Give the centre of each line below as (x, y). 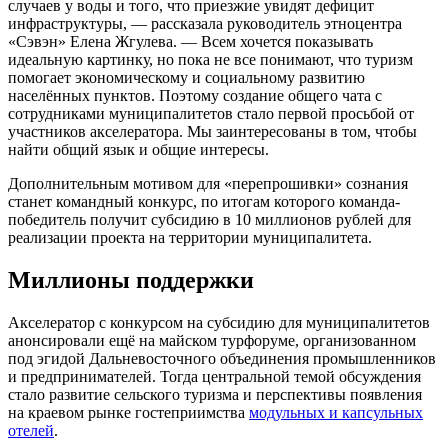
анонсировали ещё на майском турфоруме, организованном (212, 340)
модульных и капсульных (336, 412)
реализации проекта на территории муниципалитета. (190, 237)
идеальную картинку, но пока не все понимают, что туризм (210, 59)
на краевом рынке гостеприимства (128, 412)
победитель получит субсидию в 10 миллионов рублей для (209, 219)
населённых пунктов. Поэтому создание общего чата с (195, 95)
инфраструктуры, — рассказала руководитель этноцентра (205, 23)
